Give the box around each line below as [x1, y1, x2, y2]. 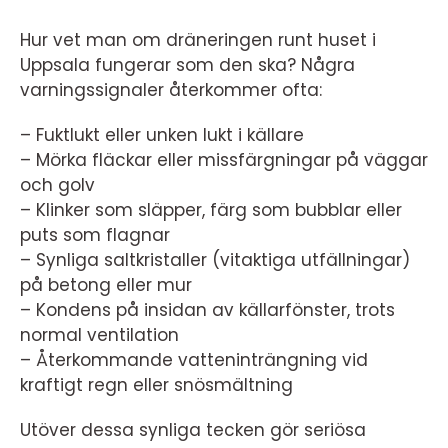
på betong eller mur [20, 273, 192, 298]
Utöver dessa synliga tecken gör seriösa [20, 418, 366, 443]
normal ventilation [20, 323, 179, 348]
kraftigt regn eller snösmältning [20, 373, 293, 398]
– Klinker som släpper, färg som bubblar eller [20, 198, 402, 223]
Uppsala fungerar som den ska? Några [20, 53, 355, 78]
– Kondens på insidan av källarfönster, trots [20, 298, 395, 323]
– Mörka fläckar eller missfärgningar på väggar [20, 148, 428, 173]
